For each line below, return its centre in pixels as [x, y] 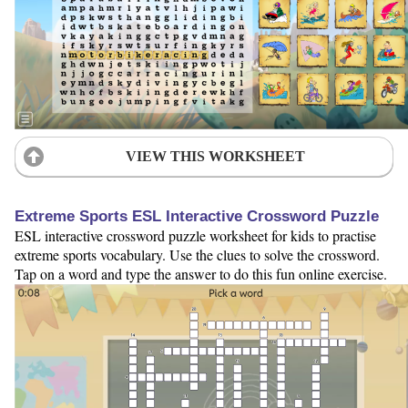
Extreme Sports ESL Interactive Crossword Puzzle [197, 217]
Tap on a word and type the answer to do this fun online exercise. [201, 274]
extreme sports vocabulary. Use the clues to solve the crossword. [197, 255]
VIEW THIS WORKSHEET [215, 157]
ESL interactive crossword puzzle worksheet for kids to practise [195, 236]
